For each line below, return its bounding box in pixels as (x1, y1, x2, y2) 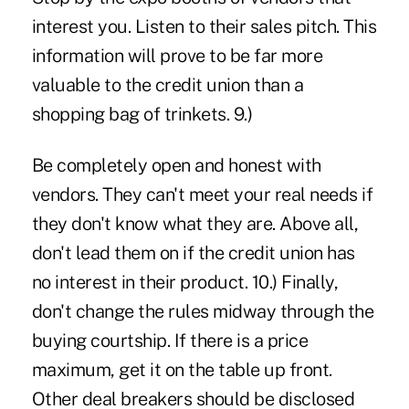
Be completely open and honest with (31, 153, 321, 176)
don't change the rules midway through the (31, 299, 374, 322)
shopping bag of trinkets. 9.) (31, 102, 253, 125)
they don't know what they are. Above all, (31, 212, 359, 235)
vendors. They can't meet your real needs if (31, 183, 373, 205)
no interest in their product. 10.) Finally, (31, 270, 339, 293)
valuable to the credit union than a (31, 73, 304, 96)
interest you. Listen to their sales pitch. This (31, 15, 377, 37)
